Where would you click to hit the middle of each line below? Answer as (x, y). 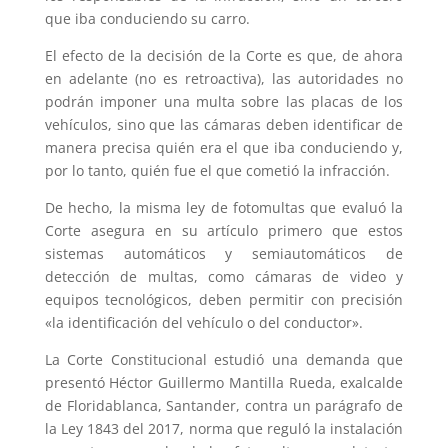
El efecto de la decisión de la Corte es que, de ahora (224, 55)
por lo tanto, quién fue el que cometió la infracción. (217, 170)
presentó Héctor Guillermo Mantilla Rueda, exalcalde (224, 382)
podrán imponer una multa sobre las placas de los (224, 101)
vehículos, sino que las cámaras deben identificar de (224, 124)
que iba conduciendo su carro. (147, 18)
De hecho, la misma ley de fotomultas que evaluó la (224, 207)
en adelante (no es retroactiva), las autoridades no (224, 78)
